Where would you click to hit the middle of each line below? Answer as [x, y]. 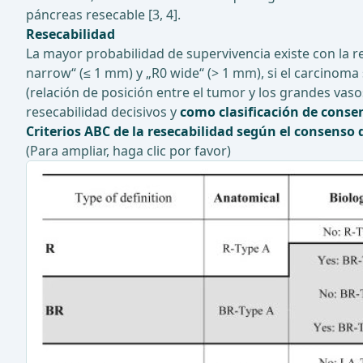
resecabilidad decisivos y [103, 112]
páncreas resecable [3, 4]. [103, 15]
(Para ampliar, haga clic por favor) [128, 151]
